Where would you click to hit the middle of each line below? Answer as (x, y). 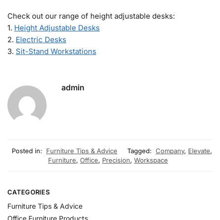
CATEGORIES (28, 192)
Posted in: (27, 151)
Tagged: (139, 151)
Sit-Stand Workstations (56, 51)
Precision (116, 160)
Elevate (199, 151)
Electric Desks (41, 39)
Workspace (151, 160)
